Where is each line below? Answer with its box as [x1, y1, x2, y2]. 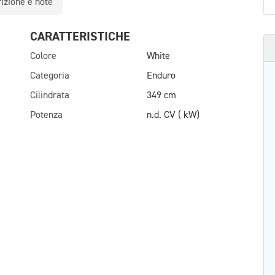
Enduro [147, 71, 176, 81]
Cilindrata [30, 91, 69, 101]
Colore [30, 52, 56, 61]
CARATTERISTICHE [30, 29, 130, 44]
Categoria [30, 71, 69, 81]
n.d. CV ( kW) [147, 110, 199, 120]
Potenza [30, 110, 63, 120]
